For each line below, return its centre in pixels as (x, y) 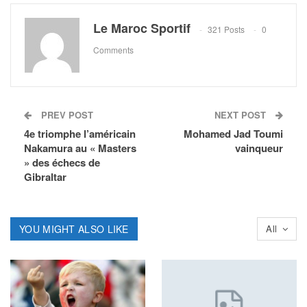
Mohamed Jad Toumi (233, 133)
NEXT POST (242, 114)
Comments (113, 49)
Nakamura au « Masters (80, 148)
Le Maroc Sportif (142, 28)
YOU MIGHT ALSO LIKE (74, 229)
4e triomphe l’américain (80, 133)
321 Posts (226, 29)
